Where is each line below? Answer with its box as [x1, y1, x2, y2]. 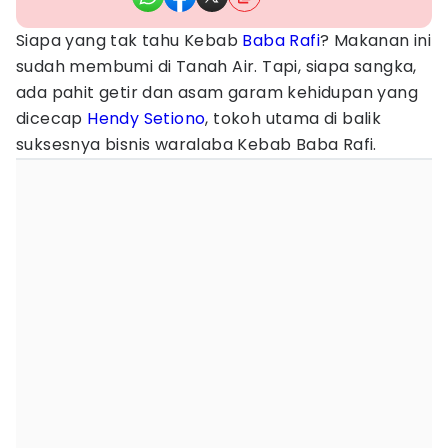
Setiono [143, 107, 206, 130]
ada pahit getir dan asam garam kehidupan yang [16, 81, 418, 104]
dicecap [16, 107, 88, 130]
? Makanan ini [320, 29, 432, 52]
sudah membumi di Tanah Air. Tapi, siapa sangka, [16, 55, 417, 78]
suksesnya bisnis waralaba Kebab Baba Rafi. [16, 133, 377, 156]
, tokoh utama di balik [205, 107, 382, 130]
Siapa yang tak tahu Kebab [16, 29, 243, 52]
